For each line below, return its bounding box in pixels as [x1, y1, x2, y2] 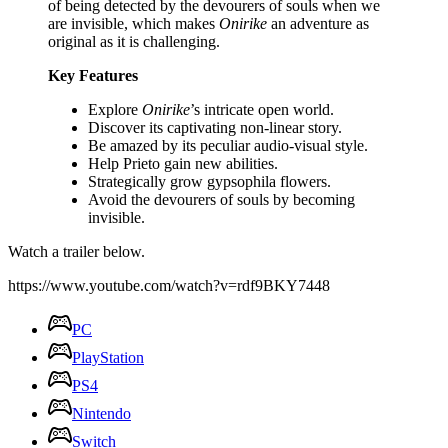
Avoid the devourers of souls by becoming [88, 190, 355, 208]
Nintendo [72, 404, 131, 422]
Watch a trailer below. [8, 242, 145, 260]
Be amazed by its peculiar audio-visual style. [88, 136, 368, 154]
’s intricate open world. [190, 100, 334, 118]
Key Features [48, 66, 138, 84]
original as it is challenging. [48, 32, 220, 50]
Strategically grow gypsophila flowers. [88, 172, 331, 190]
